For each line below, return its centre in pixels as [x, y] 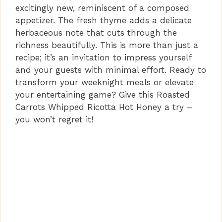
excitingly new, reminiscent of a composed [102, 8]
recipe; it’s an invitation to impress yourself [103, 57]
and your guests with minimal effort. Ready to [111, 70]
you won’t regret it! [54, 119]
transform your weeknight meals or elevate [105, 82]
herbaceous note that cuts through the [96, 32]
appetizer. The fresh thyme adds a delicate [104, 20]
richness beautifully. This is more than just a [107, 45]
